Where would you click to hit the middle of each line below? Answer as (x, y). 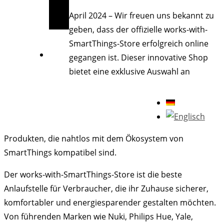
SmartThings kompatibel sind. (60, 152)
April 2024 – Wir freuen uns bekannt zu (141, 16)
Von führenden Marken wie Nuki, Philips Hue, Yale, (98, 216)
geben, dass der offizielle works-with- (138, 30)
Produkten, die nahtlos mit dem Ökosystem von (94, 138)
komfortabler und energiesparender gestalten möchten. (110, 202)
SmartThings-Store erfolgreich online (139, 44)
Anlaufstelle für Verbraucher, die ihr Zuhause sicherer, (106, 188)
